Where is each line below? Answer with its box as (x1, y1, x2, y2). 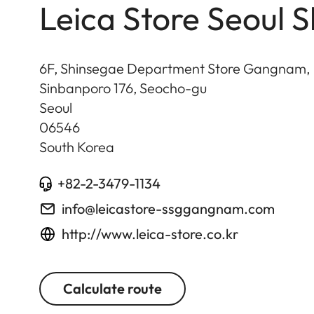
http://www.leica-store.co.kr (62, 225, 238, 243)
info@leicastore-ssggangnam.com (62, 200, 275, 217)
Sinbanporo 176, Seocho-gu (39, 79, 207, 97)
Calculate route (63, 280, 162, 297)
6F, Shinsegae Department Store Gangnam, (39, 60, 310, 77)
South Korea (39, 138, 114, 156)
